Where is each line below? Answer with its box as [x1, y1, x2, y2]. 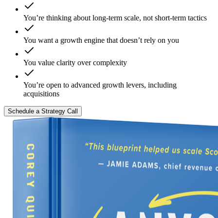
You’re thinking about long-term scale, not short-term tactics [23, 13, 207, 22]
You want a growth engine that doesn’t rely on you [23, 36, 179, 44]
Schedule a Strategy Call [8, 107, 78, 115]
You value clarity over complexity [23, 58, 127, 67]
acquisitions [23, 89, 59, 98]
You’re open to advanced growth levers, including [23, 80, 177, 89]
